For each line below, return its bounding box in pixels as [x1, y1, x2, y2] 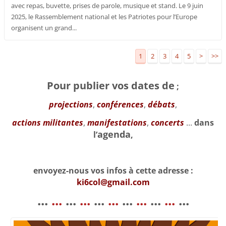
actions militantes [12, 117, 83, 129]
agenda [97, 128, 131, 141]
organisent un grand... [11, 23, 77, 33]
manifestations [87, 117, 147, 129]
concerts [151, 117, 184, 129]
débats [148, 99, 175, 110]
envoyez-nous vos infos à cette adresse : [33, 165, 193, 177]
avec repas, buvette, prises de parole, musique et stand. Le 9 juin [11, 1, 204, 11]
